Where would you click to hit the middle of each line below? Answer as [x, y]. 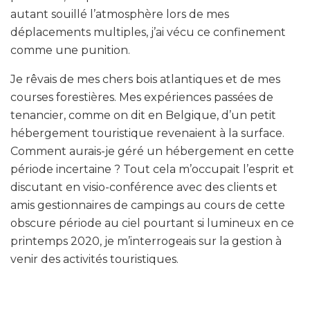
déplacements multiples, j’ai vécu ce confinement [148, 32]
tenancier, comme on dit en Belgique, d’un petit [143, 115]
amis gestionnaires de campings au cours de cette [148, 205]
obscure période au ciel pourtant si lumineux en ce [152, 223]
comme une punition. [70, 50]
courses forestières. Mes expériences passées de [142, 97]
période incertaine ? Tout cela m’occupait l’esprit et [152, 169]
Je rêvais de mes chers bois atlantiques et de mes [145, 79]
